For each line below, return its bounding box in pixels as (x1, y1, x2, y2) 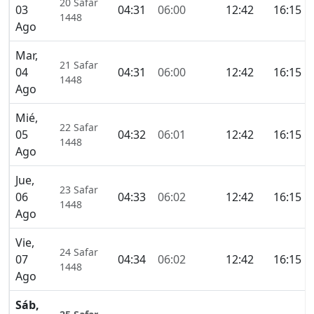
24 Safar (60, 245, 98, 259)
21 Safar (60, 58, 98, 72)
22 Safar (60, 121, 98, 135)
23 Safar (60, 183, 98, 197)
